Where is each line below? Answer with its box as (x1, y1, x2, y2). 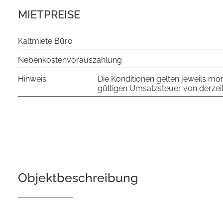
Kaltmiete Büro (18, 36, 73, 46)
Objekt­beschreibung (18, 170, 138, 185)
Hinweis (18, 74, 46, 84)
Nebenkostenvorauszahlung (18, 55, 122, 65)
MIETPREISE (18, 8, 80, 21)
